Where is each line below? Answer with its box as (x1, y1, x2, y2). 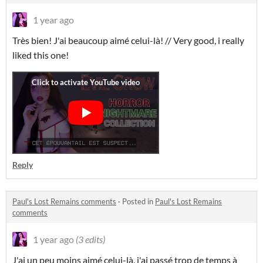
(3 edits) (76, 234, 105, 245)
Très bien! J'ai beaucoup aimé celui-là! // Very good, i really (12, 35, 244, 46)
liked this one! (12, 49, 69, 60)
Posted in (122, 197, 155, 206)
